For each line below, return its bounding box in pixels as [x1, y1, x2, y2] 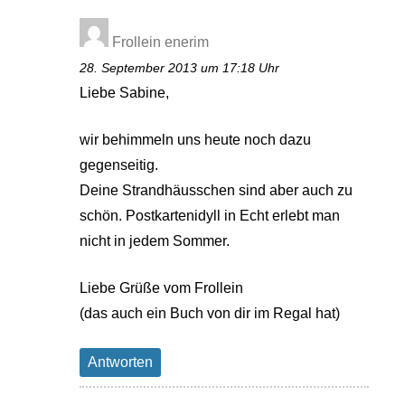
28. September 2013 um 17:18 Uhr [80, 60, 280, 75]
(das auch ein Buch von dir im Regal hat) [80, 305, 341, 321]
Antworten [88, 353, 154, 370]
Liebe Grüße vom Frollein [80, 279, 244, 296]
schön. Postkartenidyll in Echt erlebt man [80, 207, 341, 223]
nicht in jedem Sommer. [80, 232, 231, 249]
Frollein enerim [112, 33, 210, 50]
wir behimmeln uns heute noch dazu [80, 131, 312, 147]
